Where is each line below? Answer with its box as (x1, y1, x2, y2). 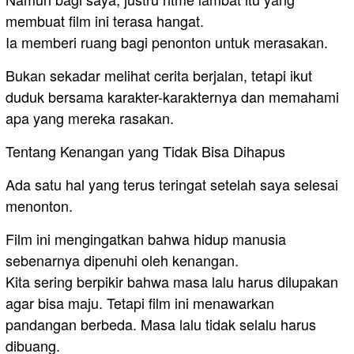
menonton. (6, 195, 73, 217)
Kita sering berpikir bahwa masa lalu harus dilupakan (6, 271, 338, 292)
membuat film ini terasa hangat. (6, 10, 204, 32)
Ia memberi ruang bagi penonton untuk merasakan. (6, 32, 328, 53)
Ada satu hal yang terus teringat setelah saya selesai (6, 174, 338, 195)
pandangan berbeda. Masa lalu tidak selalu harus (6, 314, 316, 335)
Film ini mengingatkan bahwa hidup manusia (6, 228, 286, 250)
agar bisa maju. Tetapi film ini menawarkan (6, 292, 274, 314)
